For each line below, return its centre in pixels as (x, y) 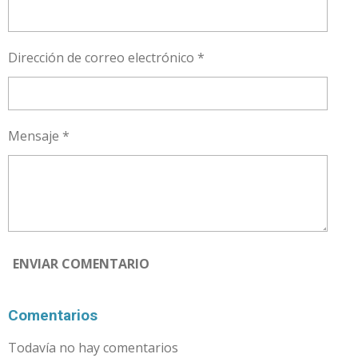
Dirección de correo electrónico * (106, 57)
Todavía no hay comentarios (93, 347)
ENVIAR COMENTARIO (81, 264)
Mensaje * (39, 135)
